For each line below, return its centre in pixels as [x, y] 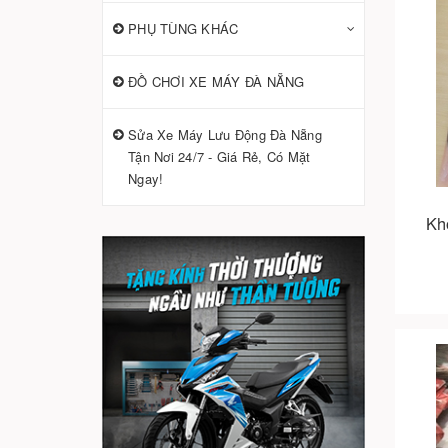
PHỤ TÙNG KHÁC [183, 28]
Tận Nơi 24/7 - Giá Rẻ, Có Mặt [219, 156]
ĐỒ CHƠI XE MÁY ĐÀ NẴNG [216, 81]
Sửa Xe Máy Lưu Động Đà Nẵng [225, 134]
